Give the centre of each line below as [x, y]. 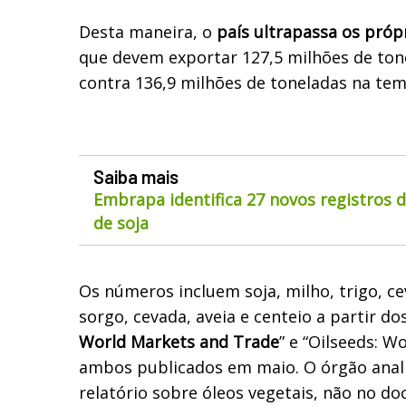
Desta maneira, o [148, 31]
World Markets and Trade [179, 341]
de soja [121, 222]
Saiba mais [136, 176]
